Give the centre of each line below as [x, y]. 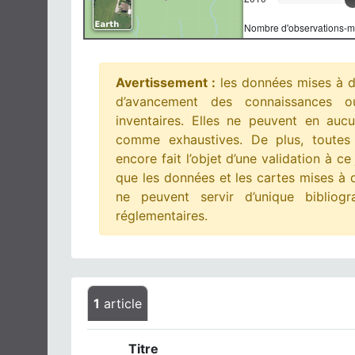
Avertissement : [166, 82]
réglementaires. [162, 216]
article [121, 303]
